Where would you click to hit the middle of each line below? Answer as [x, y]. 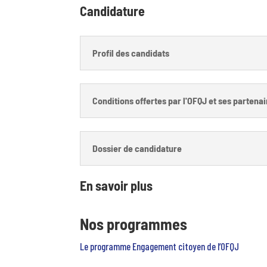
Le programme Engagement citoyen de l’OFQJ [160, 246]
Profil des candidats [131, 53]
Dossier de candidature [137, 148]
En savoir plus [117, 185]
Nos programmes [134, 224]
